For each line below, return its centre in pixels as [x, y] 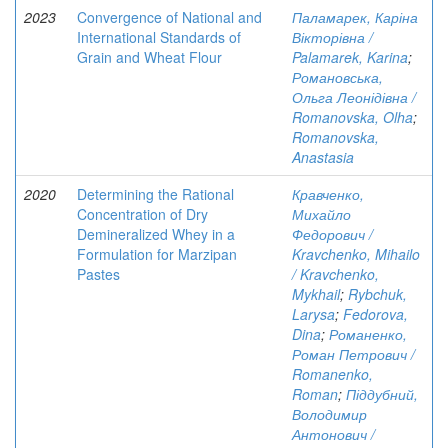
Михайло [321, 214]
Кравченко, [328, 194]
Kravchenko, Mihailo [356, 254]
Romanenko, [332, 374]
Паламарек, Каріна [355, 17]
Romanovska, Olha [352, 117]
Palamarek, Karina [350, 57]
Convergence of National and [169, 17]
